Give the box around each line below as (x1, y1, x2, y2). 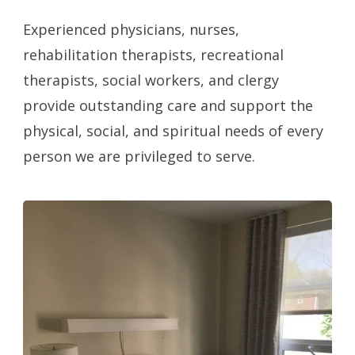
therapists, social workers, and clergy (23, 70, 280, 90)
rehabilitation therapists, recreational (23, 44, 284, 64)
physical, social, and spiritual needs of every (23, 120, 324, 140)
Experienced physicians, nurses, (23, 19, 240, 39)
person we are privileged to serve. (23, 146, 256, 166)
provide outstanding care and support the (23, 95, 314, 115)
